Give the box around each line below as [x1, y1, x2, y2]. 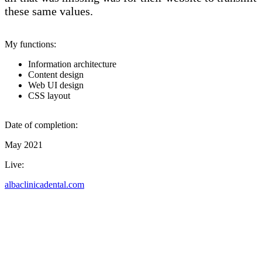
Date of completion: [5, 119, 78, 130]
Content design [28, 69, 84, 80]
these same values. [5, 4, 93, 18]
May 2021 [5, 139, 43, 150]
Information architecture [28, 58, 116, 69]
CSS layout [28, 90, 70, 101]
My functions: [5, 39, 56, 49]
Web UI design [28, 80, 84, 90]
